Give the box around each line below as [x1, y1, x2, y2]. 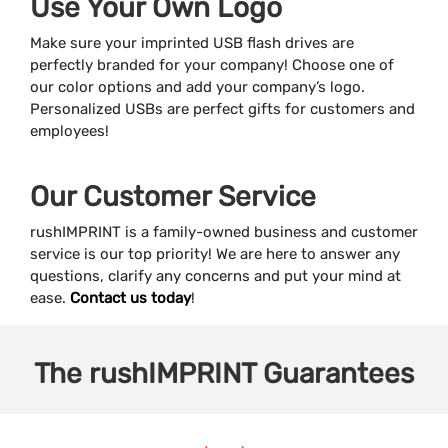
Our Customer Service [30, 179, 316, 213]
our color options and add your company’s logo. [30, 77, 365, 96]
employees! [30, 121, 109, 140]
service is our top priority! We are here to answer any [30, 244, 400, 263]
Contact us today [70, 288, 191, 307]
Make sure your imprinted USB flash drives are [30, 33, 354, 52]
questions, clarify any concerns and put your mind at [30, 266, 401, 285]
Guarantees [263, 356, 414, 390]
